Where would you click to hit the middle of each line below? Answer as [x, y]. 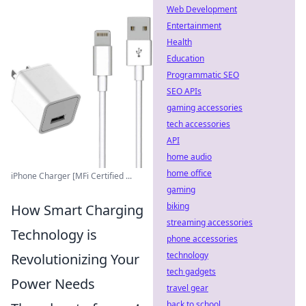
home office [189, 173]
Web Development [202, 9]
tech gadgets [191, 272]
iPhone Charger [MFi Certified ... [71, 176]
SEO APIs [184, 91]
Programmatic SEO [203, 75]
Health [179, 42]
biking [178, 206]
